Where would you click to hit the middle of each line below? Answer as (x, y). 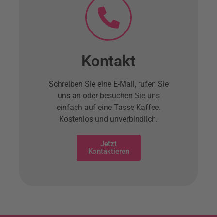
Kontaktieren (108, 151)
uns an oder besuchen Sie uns (108, 96)
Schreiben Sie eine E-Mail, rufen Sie (108, 84)
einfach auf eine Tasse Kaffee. (108, 108)
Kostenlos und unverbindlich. (108, 119)
